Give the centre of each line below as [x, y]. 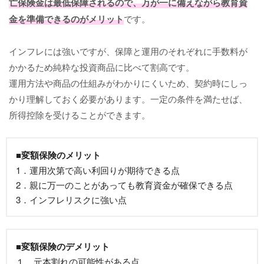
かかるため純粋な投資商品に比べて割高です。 [102, 67]
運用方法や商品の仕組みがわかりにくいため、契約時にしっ [128, 82]
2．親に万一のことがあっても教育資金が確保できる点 [124, 184]
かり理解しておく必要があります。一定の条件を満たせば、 [128, 98]
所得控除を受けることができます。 [80, 114]
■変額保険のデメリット [63, 246]
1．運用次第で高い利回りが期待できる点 [98, 170]
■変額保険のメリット [58, 155]
